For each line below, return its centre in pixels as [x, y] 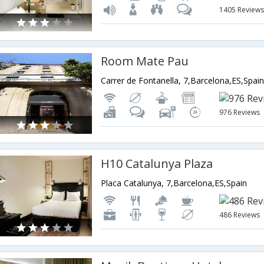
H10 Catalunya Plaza [157, 164]
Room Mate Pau [145, 61]
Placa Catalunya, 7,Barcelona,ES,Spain [174, 183]
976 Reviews [240, 113]
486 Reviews [240, 215]
